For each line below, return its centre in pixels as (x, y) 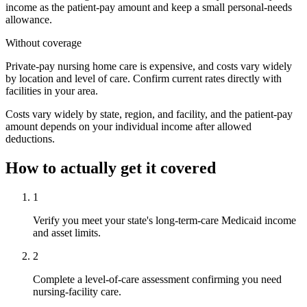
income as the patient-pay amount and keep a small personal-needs (149, 8)
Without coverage (44, 43)
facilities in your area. (52, 91)
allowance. (29, 20)
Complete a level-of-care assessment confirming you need (157, 280)
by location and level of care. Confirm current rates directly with (144, 79)
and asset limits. (67, 233)
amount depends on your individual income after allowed (128, 127)
